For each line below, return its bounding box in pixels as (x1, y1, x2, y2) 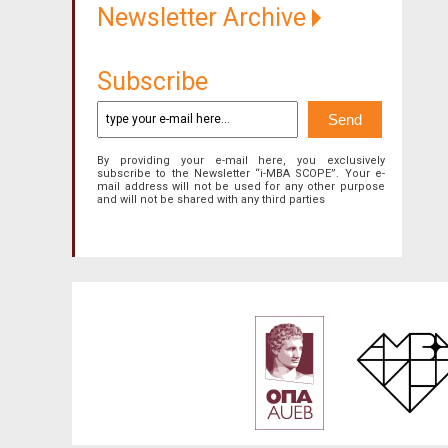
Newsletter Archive (97, 2, 312, 32)
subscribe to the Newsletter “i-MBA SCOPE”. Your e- (97, 166, 385, 180)
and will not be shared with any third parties (97, 192, 325, 206)
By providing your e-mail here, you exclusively (97, 153, 385, 167)
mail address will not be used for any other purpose (97, 179, 385, 193)
